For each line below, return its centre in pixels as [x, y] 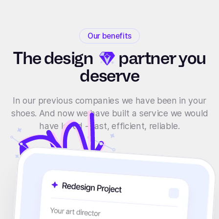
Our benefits [109, 36]
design [68, 58]
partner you [161, 58]
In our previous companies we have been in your [109, 100]
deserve [109, 76]
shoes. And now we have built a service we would [109, 113]
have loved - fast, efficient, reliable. [109, 126]
